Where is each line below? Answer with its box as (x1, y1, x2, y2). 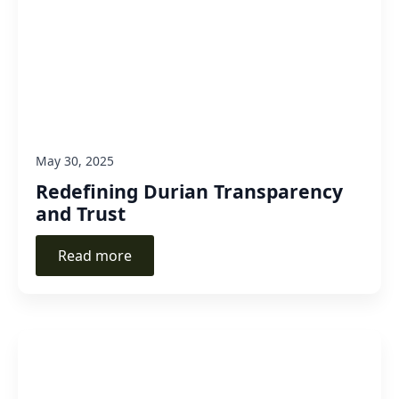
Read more (58, 245, 132, 265)
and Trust (36, 199, 126, 226)
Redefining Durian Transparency (36, 177, 343, 204)
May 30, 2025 (36, 151, 114, 169)
